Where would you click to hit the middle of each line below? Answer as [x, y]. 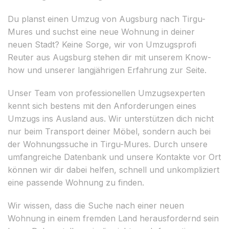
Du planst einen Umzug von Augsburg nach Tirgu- [107, 19]
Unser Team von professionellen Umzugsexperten [106, 93]
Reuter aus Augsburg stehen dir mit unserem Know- [109, 57]
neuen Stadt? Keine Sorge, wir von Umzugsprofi [102, 44]
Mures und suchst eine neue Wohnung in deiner [101, 31]
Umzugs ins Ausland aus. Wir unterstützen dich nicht [111, 118]
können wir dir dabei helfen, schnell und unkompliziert [113, 169]
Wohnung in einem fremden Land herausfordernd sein [113, 218]
